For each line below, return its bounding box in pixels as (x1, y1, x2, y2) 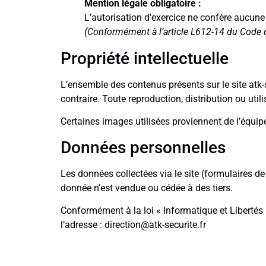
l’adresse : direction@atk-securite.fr (61, 219, 206, 231)
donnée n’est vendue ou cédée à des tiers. (61, 182, 233, 194)
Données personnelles (61, 137, 226, 157)
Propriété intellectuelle (61, 49, 229, 69)
